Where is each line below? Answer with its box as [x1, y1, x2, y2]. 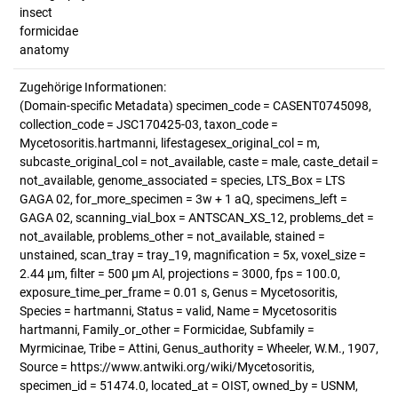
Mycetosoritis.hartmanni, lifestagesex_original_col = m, [20, 136, 320, 150]
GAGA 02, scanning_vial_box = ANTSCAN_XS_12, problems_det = [20, 211, 374, 225]
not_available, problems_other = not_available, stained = [20, 229, 325, 243]
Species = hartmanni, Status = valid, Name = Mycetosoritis [20, 304, 337, 318]
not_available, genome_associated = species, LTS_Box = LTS [20, 173, 345, 187]
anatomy [20, 43, 69, 57]
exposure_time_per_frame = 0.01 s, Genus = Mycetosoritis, [20, 285, 338, 299]
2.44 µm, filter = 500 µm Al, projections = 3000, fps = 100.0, [20, 267, 340, 281]
